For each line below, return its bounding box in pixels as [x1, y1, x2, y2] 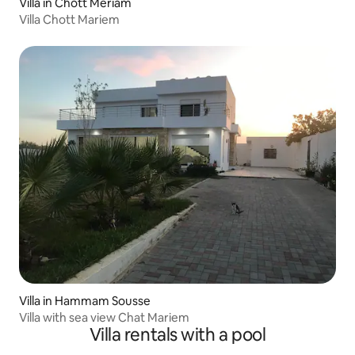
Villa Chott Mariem [19, 11, 120, 27]
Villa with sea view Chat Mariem [19, 309, 189, 325]
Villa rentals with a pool [89, 323, 266, 346]
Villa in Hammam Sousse [19, 292, 151, 308]
